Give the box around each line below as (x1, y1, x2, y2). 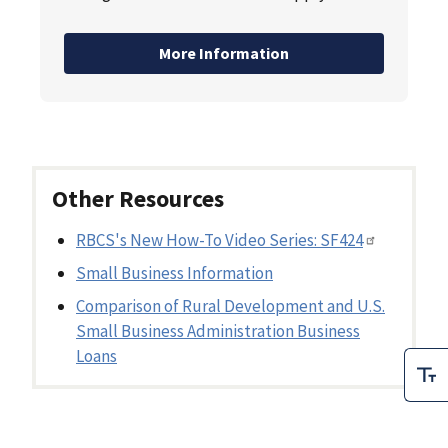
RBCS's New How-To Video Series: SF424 (76, 229, 363, 252)
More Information (159, 43, 289, 64)
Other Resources (52, 184, 224, 214)
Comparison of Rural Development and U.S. (76, 295, 385, 318)
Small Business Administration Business (76, 320, 360, 343)
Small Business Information (76, 262, 273, 285)
